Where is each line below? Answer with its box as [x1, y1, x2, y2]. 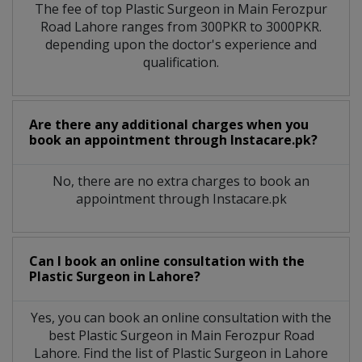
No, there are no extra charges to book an [53, 171, 309, 190]
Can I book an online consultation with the [29, 251, 305, 270]
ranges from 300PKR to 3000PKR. [121, 17, 322, 36]
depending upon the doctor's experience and [45, 35, 317, 53]
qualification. [143, 53, 219, 71]
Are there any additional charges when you [29, 115, 309, 133]
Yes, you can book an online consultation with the [31, 308, 331, 326]
